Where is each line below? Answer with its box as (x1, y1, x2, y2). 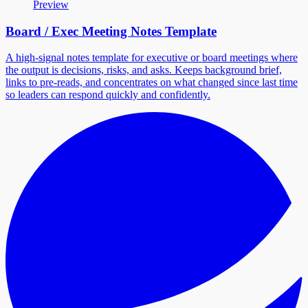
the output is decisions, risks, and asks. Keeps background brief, (5, 64, 282, 76)
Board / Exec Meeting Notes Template (5, 23, 217, 38)
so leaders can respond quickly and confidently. (5, 89, 210, 101)
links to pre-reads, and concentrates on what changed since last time (5, 76, 298, 89)
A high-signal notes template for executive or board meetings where (5, 52, 298, 64)
